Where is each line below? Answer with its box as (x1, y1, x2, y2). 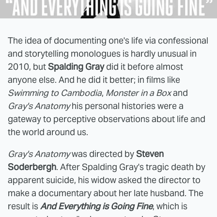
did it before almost (104, 61, 183, 72)
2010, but (8, 61, 48, 72)
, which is (153, 200, 187, 212)
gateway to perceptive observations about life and (8, 113, 205, 124)
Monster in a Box (106, 87, 171, 98)
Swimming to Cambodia (8, 87, 102, 98)
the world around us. (8, 126, 88, 138)
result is (8, 200, 40, 212)
